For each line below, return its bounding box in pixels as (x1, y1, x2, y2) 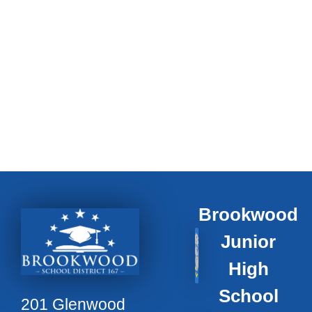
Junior (221, 231, 276, 253)
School (218, 286, 279, 307)
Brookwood (198, 204, 298, 226)
